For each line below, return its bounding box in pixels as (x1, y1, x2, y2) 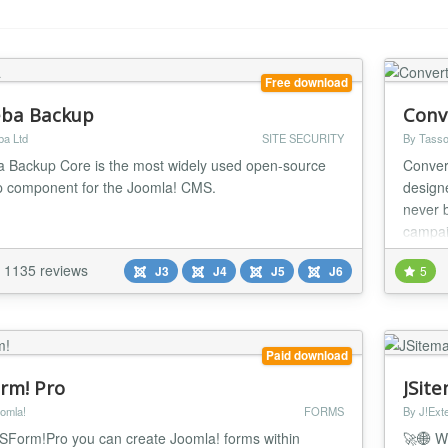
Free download (264, 74, 348, 92)
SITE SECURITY (261, 130, 344, 147)
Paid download (265, 346, 348, 364)
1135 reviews (3, 260, 88, 281)
